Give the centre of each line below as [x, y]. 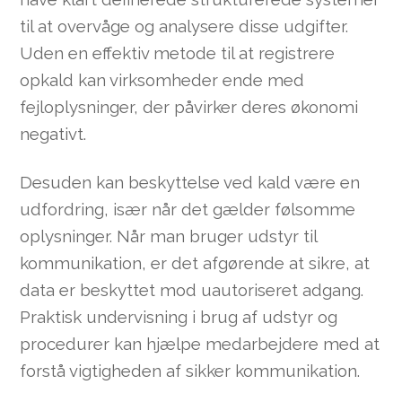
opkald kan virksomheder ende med [162, 80]
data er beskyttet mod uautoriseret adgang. [192, 290]
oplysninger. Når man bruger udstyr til [169, 236]
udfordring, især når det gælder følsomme [188, 210]
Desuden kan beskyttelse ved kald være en [190, 183]
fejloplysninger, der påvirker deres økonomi [189, 107]
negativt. [53, 134]
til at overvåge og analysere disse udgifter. [184, 26]
